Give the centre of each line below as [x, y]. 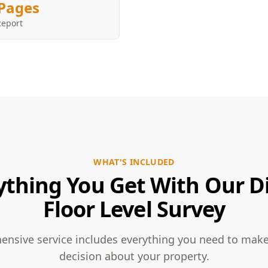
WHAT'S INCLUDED [134, 162]
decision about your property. [134, 256]
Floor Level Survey [134, 209]
